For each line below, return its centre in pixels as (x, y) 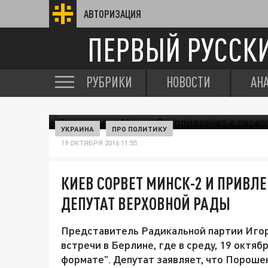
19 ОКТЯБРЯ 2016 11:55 (99, 143)
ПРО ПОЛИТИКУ (139, 129)
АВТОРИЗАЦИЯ (112, 14)
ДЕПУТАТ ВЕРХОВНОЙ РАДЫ (146, 203)
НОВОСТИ (188, 82)
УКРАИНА (77, 129)
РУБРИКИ (109, 82)
